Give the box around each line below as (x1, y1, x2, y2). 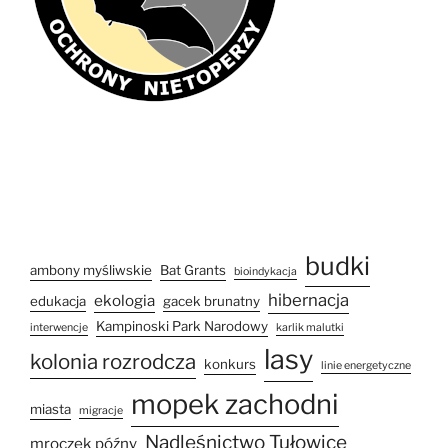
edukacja (30, 292, 86, 309)
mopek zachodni (131, 387, 339, 421)
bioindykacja (234, 264, 297, 278)
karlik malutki (276, 320, 344, 334)
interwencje (30, 320, 88, 334)
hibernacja (268, 289, 349, 310)
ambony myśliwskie (30, 261, 152, 278)
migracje (79, 403, 123, 417)
